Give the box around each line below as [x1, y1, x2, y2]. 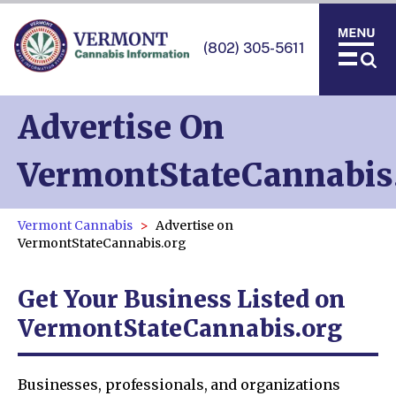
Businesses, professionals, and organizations [18, 376, 340, 393]
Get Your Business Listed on [18, 285, 346, 314]
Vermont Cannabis [18, 217, 133, 233]
